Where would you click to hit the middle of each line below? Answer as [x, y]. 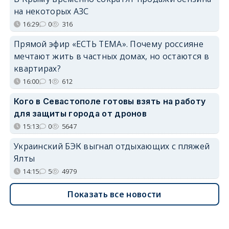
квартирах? [37, 68]
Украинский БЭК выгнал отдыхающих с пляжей [112, 146]
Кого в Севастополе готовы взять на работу [110, 101]
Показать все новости [114, 194]
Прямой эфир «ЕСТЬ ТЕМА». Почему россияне [108, 44]
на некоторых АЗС [51, 11]
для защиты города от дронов [80, 113]
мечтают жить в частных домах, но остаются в [111, 56]
